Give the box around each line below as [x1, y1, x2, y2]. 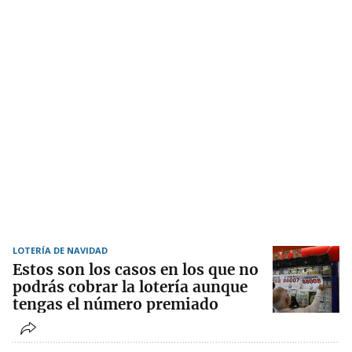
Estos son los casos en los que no [13, 260, 258, 280]
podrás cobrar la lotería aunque [13, 277, 247, 297]
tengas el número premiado [13, 295, 218, 314]
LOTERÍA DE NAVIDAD [13, 244, 108, 257]
